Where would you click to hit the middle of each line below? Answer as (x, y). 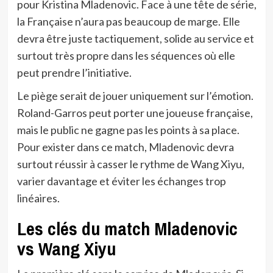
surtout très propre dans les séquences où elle (126, 56)
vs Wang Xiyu (66, 249)
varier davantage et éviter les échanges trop (121, 181)
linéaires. (38, 198)
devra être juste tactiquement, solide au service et (135, 39)
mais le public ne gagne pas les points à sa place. (128, 130)
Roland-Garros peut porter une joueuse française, (135, 113)
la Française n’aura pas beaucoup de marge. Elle (128, 22)
